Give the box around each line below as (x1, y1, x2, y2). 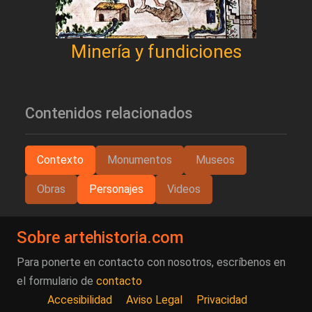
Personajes (89, 182, 143, 196)
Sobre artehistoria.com (17, 228, 184, 248)
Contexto (37, 153, 84, 167)
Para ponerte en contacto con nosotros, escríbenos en (17, 256, 286, 270)
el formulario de (17, 274, 96, 288)
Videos (167, 182, 201, 196)
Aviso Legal (126, 293, 182, 307)
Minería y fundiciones (70, 41, 242, 63)
